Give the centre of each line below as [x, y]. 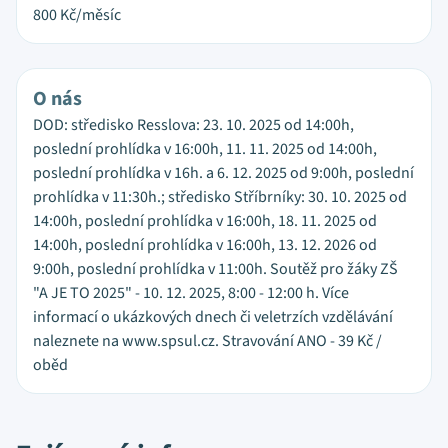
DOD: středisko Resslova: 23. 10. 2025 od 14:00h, [193, 125]
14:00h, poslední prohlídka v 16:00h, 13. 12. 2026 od [205, 245]
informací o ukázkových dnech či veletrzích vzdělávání [213, 317]
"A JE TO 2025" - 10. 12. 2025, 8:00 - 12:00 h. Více [191, 293]
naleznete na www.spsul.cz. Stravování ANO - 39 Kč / [207, 341]
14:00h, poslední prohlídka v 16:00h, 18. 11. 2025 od [205, 221]
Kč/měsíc [90, 15]
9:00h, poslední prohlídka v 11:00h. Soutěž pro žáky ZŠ [215, 269]
